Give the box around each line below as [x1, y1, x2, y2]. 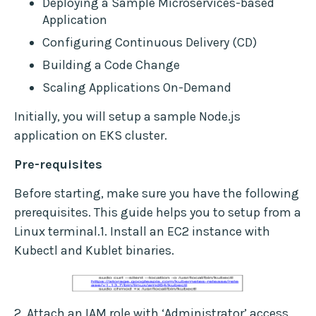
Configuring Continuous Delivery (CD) [42, 35, 257, 51]
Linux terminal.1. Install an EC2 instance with [14, 224, 270, 240]
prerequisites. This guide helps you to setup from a [14, 205, 301, 221]
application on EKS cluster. [14, 128, 167, 144]
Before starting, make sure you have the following [14, 186, 299, 202]
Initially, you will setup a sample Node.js [14, 109, 241, 125]
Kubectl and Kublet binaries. [14, 243, 174, 259]
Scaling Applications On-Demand [42, 80, 231, 96]
